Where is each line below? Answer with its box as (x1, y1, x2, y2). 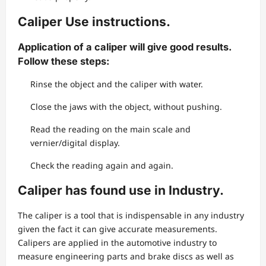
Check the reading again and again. (30, 160, 173, 172)
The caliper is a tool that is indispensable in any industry (18, 210, 244, 221)
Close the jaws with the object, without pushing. (30, 101, 222, 113)
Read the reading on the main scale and (30, 123, 191, 135)
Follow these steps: (18, 55, 109, 68)
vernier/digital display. (30, 137, 120, 149)
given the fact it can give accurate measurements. (18, 223, 217, 235)
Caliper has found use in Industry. (18, 183, 224, 198)
